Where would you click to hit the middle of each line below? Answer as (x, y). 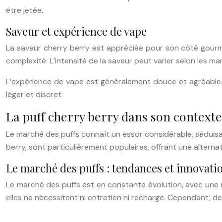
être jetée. (25, 10)
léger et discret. (34, 94)
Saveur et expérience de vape (76, 31)
